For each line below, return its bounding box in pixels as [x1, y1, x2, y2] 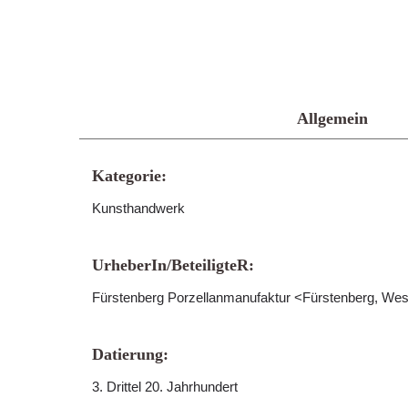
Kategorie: [92, 167, 167, 185]
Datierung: [92, 345, 168, 363]
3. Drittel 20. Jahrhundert [92, 379, 238, 394]
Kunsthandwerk [92, 200, 185, 216]
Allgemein [296, 109, 368, 127]
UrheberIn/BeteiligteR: [92, 256, 254, 274]
